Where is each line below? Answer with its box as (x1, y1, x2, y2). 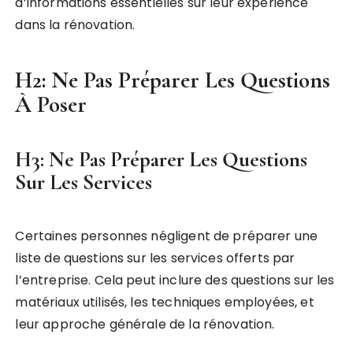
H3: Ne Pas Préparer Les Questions (15, 147, 308, 173)
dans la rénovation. (15, 16, 136, 35)
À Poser (15, 91, 87, 119)
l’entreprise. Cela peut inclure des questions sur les (15, 271, 335, 290)
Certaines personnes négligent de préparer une (15, 227, 318, 246)
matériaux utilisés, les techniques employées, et (15, 293, 314, 312)
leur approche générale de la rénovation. (15, 315, 275, 334)
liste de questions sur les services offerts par (15, 249, 295, 268)
